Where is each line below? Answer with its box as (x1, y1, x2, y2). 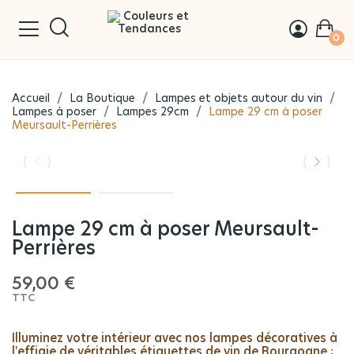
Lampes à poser (12, 104, 96, 119)
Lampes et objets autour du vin (155, 90, 322, 106)
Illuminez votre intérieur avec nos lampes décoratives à (12, 333, 337, 345)
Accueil (12, 90, 50, 106)
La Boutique (70, 90, 135, 106)
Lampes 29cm (116, 104, 189, 119)
